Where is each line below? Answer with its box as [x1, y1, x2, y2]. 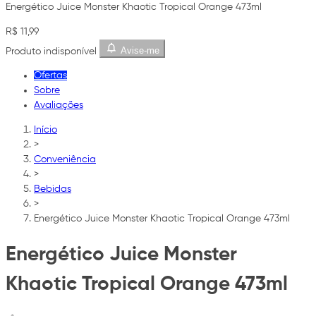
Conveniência [34, 154, 96, 165]
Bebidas [34, 184, 71, 195]
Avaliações [34, 100, 83, 111]
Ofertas [34, 71, 67, 81]
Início [34, 125, 57, 135]
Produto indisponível [6, 46, 97, 56]
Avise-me [120, 45, 159, 56]
